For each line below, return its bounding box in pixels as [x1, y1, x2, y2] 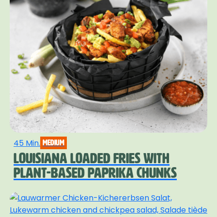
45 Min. [14, 137, 40, 149]
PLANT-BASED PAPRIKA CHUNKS [14, 165, 177, 181]
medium [43, 139, 64, 147]
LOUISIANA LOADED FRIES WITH [14, 151, 170, 167]
